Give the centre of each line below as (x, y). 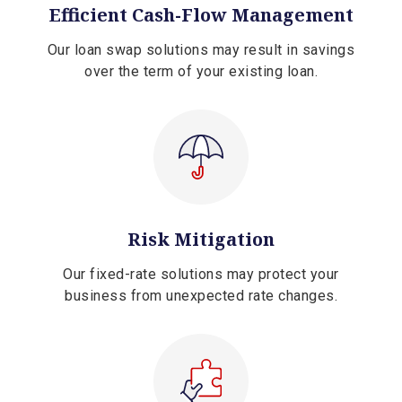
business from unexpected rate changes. (201, 296)
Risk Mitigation (201, 240)
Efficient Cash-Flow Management (201, 15)
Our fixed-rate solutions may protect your (201, 275)
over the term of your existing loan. (201, 72)
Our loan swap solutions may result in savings (201, 50)
